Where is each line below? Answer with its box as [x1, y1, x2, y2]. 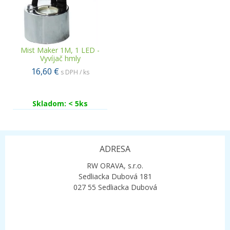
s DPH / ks [60, 67, 89, 76]
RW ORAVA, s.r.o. [87, 160, 143, 170]
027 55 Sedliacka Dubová [73, 182, 157, 192]
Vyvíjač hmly [40, 53, 81, 63]
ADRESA [100, 143, 130, 155]
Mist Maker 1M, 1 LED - [21, 45, 100, 55]
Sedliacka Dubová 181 [78, 171, 152, 181]
